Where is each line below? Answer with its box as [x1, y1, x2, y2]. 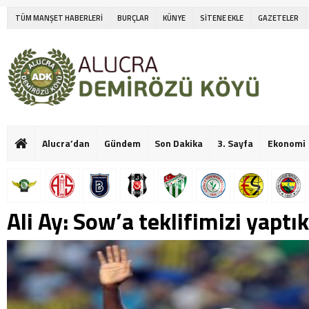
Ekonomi [268, 136, 306, 150]
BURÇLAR [117, 12, 149, 23]
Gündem [103, 136, 141, 150]
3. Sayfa [217, 136, 254, 150]
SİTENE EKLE [200, 12, 244, 23]
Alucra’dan [41, 136, 90, 150]
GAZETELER [258, 12, 299, 23]
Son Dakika [154, 136, 203, 150]
